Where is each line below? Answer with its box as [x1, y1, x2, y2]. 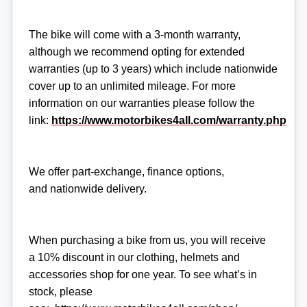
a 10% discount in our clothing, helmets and [29, 251, 240, 264]
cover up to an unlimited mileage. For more [29, 80, 236, 93]
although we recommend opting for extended [29, 46, 245, 58]
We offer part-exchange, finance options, [29, 166, 224, 178]
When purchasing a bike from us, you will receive [29, 234, 266, 247]
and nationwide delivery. [29, 183, 147, 195]
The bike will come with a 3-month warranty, [29, 29, 241, 41]
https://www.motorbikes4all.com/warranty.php [51, 114, 286, 127]
